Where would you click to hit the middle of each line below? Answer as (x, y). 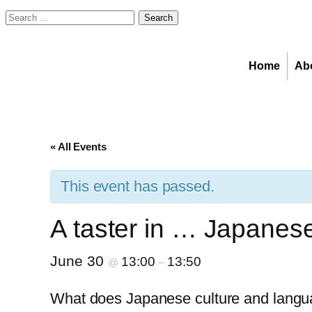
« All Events (78, 147)
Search (29, 15)
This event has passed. (138, 186)
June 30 (79, 261)
